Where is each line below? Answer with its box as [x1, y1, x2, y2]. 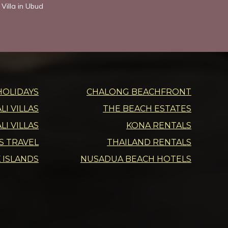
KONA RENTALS [126, 120, 191, 130]
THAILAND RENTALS [107, 137, 191, 147]
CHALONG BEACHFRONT [87, 87, 191, 97]
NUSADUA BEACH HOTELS [80, 154, 191, 164]
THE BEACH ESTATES [103, 103, 191, 113]
